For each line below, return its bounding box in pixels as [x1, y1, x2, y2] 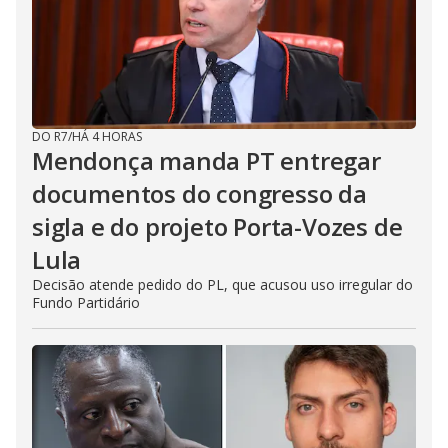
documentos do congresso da [32, 176, 367, 210]
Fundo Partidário [32, 292, 140, 312]
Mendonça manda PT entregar [32, 143, 381, 177]
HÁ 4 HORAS [72, 127, 142, 145]
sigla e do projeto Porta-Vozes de [32, 209, 403, 243]
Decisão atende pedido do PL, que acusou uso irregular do [32, 274, 413, 294]
